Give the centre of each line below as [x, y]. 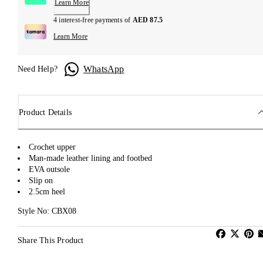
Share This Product [51, 241]
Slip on [41, 181]
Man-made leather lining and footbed [90, 159]
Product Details [45, 112]
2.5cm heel [47, 192]
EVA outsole [49, 170]
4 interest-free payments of [93, 20]
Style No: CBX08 [47, 211]
